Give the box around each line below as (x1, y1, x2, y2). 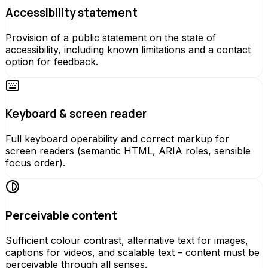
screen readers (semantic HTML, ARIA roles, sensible (5, 145, 251, 157)
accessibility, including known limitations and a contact (5, 43, 251, 56)
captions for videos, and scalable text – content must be (5, 246, 260, 258)
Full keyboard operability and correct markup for (5, 133, 229, 145)
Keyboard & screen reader (5, 106, 147, 122)
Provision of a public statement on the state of (5, 31, 216, 44)
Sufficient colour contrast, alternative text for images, (5, 234, 248, 246)
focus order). (5, 157, 65, 169)
